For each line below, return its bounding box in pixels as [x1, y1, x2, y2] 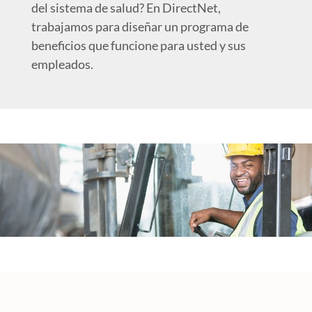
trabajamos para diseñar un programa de [31, 19, 249, 34]
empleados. [31, 56, 93, 72]
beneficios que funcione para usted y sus [31, 38, 246, 53]
